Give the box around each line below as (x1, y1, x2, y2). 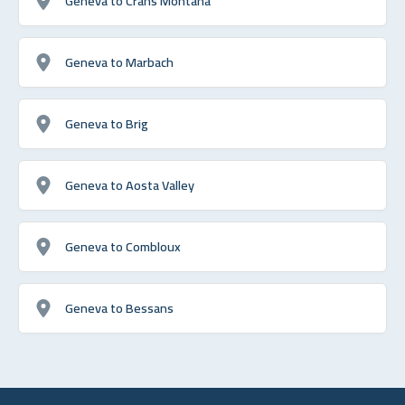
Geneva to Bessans (65, 295, 174, 320)
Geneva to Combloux (65, 233, 181, 259)
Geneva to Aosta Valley (65, 172, 194, 197)
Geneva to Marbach (65, 49, 174, 74)
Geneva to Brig (65, 110, 148, 136)
